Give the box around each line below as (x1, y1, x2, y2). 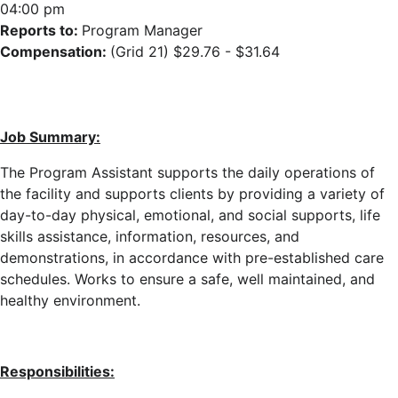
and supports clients (76, 185, 218, 203)
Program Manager (82, 21, 203, 39)
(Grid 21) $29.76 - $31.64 (110, 43, 280, 60)
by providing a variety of (218, 185, 385, 203)
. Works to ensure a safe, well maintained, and (67, 270, 375, 288)
